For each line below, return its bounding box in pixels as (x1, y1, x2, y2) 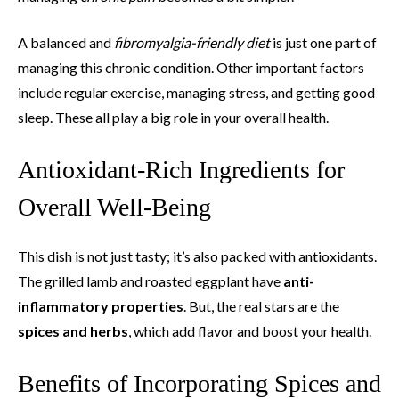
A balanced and (18, 34, 114, 51)
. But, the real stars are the (183, 297, 339, 314)
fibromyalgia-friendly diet (114, 34, 270, 51)
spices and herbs (18, 322, 128, 339)
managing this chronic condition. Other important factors (18, 59, 364, 76)
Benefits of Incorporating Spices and (18, 370, 381, 397)
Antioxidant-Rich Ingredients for (18, 156, 345, 183)
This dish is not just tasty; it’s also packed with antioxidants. (18, 248, 377, 265)
